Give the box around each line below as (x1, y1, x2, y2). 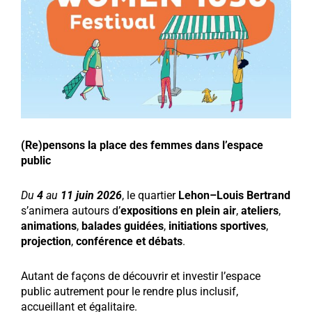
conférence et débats (73, 235, 182, 249)
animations (21, 219, 77, 233)
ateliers (238, 204, 279, 218)
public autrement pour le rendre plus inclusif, (21, 285, 238, 299)
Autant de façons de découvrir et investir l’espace (21, 270, 260, 283)
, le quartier (122, 189, 178, 203)
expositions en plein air (120, 204, 236, 218)
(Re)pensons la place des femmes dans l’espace (21, 139, 263, 153)
